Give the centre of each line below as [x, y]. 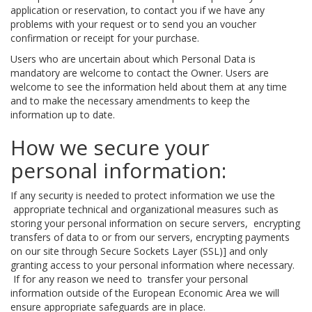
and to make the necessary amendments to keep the [130, 100]
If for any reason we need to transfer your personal [129, 279]
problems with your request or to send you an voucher [133, 24]
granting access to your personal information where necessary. [153, 265]
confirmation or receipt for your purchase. [105, 38]
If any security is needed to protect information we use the [143, 195]
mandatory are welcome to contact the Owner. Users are [140, 72]
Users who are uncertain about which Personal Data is [133, 58]
